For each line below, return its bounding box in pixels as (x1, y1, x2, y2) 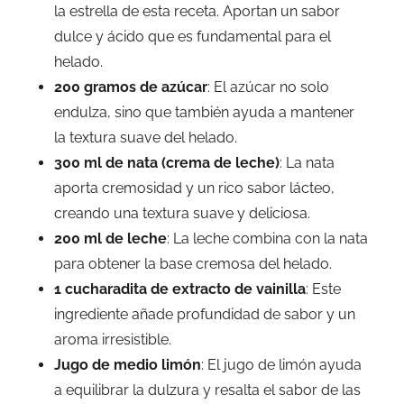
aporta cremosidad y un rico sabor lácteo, (54, 179, 335, 197)
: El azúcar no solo (207, 78, 329, 96)
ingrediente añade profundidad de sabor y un (54, 306, 355, 324)
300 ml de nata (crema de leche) (54, 154, 280, 172)
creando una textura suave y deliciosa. (54, 205, 310, 223)
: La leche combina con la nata (167, 230, 368, 248)
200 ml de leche (54, 230, 167, 248)
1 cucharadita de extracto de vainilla (54, 280, 306, 298)
